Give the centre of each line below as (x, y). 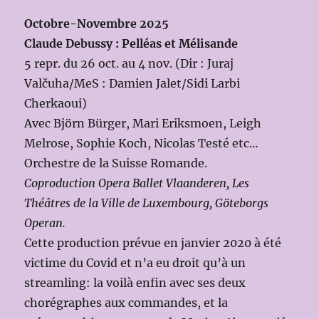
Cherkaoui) (56, 104)
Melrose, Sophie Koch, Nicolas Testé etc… (142, 143)
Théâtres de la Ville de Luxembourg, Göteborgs (147, 203)
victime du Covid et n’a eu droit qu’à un (135, 263)
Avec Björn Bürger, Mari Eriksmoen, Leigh (143, 124)
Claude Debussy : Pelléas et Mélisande (131, 44)
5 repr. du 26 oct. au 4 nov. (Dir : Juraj (129, 64)
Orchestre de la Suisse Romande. (116, 163)
